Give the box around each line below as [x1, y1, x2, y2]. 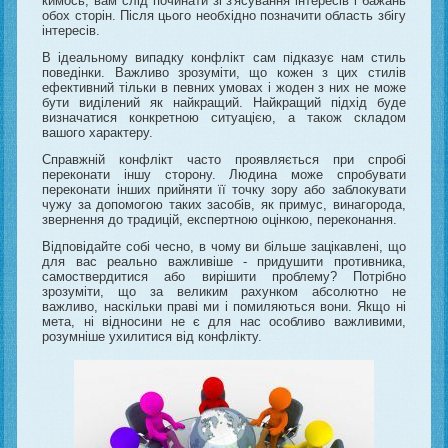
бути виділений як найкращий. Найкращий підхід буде [42, 94, 406, 110]
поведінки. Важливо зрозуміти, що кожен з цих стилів [42, 64, 406, 80]
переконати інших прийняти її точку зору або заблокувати [42, 181, 406, 197]
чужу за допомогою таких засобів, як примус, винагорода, [42, 196, 406, 212]
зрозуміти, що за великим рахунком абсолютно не [42, 283, 406, 299]
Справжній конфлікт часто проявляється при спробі [42, 151, 406, 167]
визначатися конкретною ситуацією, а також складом [42, 109, 406, 125]
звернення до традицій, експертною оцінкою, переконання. [42, 211, 398, 227]
